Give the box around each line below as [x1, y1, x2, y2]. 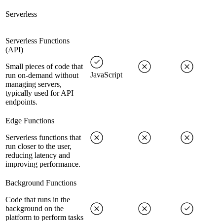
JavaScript [90, 71, 122, 79]
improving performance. [5, 160, 80, 169]
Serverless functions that [5, 133, 81, 142]
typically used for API [5, 89, 74, 98]
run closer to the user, [5, 142, 72, 151]
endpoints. [5, 98, 37, 107]
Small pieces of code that [5, 62, 83, 71]
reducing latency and [5, 151, 70, 160]
